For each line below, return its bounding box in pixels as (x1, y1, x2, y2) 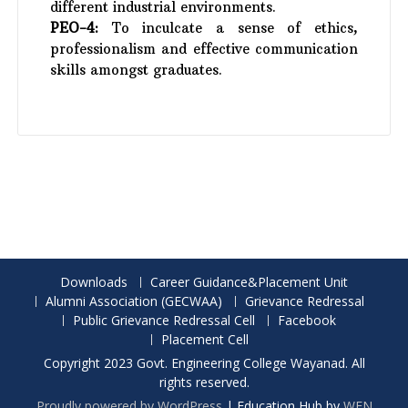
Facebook (278, 311, 336, 329)
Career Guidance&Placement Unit (150, 273, 348, 291)
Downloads (60, 273, 127, 291)
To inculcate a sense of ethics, (111, 19, 358, 36)
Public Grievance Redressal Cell (73, 311, 255, 329)
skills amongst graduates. (50, 61, 223, 78)
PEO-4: (50, 19, 112, 36)
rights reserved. (158, 373, 250, 391)
